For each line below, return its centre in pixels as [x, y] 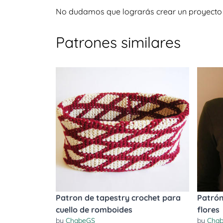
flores [208, 210]
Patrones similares [118, 42]
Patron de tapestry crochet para [118, 198]
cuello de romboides [94, 210]
